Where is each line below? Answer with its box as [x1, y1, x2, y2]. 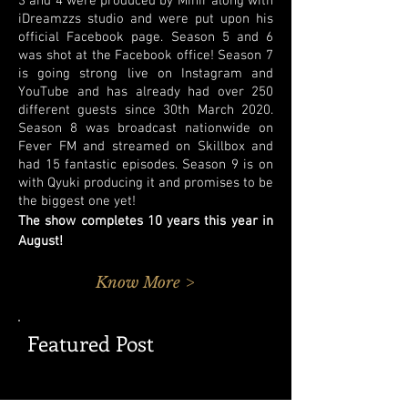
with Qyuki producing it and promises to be [18, 175, 273, 191]
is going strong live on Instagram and [18, 66, 273, 82]
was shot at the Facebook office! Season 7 [18, 47, 273, 64]
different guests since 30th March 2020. [18, 102, 273, 118]
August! [18, 233, 63, 250]
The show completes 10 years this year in [18, 213, 273, 229]
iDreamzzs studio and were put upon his [18, 11, 273, 27]
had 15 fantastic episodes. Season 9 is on [18, 157, 273, 173]
